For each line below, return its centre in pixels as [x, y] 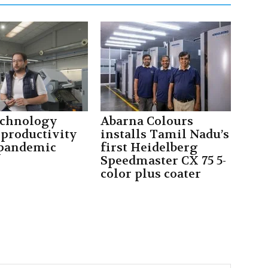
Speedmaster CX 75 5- [163, 161]
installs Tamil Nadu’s [165, 134]
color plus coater [151, 174]
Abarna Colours [147, 121]
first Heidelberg [149, 147]
